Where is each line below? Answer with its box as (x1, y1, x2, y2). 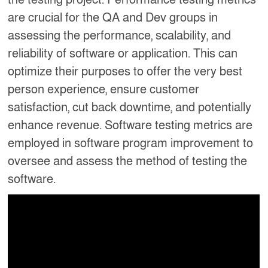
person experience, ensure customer (8, 81, 200, 98)
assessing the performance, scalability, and (8, 28, 232, 44)
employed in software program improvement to (8, 135, 254, 151)
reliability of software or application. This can (8, 45, 238, 62)
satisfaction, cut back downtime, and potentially (8, 99, 252, 115)
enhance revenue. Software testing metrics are (8, 117, 253, 133)
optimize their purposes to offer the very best (8, 63, 243, 80)
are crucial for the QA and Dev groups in (8, 10, 218, 26)
